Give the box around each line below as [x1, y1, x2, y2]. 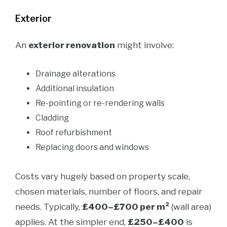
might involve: [115, 40, 174, 50]
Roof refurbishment [35, 128, 112, 137]
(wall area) [169, 202, 211, 212]
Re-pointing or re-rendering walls [35, 98, 165, 108]
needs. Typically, [15, 202, 82, 212]
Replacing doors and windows [35, 142, 149, 152]
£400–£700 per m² [82, 202, 169, 212]
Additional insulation [35, 84, 114, 93]
